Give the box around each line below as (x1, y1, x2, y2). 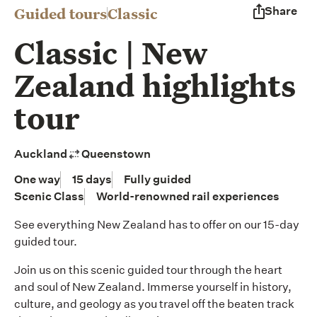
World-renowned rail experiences (96, 190, 279, 203)
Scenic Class (14, 190, 84, 203)
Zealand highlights (14, 64, 296, 106)
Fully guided (124, 173, 191, 186)
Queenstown (81, 147, 151, 161)
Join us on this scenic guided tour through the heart (14, 263, 282, 277)
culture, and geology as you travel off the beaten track (14, 297, 294, 311)
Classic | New (14, 32, 207, 74)
